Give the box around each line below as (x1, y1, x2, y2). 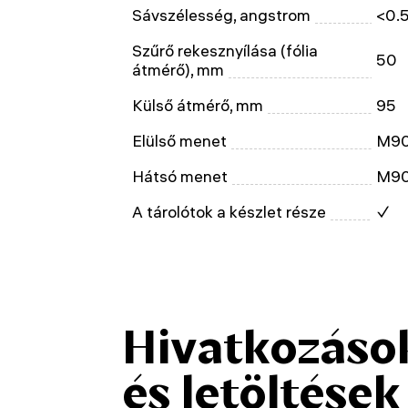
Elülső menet (132, 131, 227, 150)
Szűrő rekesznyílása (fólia (132, 41, 318, 60)
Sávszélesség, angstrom (132, 5, 311, 25)
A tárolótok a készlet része (132, 202, 326, 221)
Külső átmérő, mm (132, 96, 263, 115)
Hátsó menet (132, 167, 228, 186)
